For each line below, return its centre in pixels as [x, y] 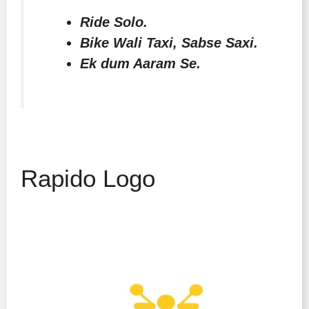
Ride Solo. [114, 22]
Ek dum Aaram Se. [141, 63]
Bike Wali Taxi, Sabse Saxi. [169, 42]
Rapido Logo [88, 179]
